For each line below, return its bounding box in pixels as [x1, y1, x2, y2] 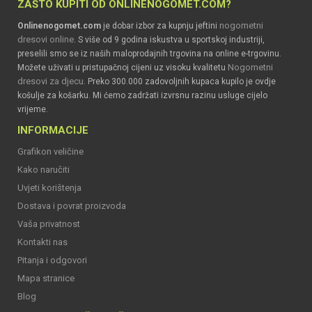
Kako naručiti [17, 164, 70, 175]
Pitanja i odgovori [17, 255, 87, 265]
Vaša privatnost [17, 219, 80, 229]
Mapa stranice [17, 273, 75, 283]
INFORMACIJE [17, 124, 88, 136]
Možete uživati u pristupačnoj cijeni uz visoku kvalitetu [17, 63, 228, 72]
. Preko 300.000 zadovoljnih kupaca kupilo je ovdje [84, 77, 276, 86]
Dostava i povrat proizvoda [17, 201, 126, 211]
